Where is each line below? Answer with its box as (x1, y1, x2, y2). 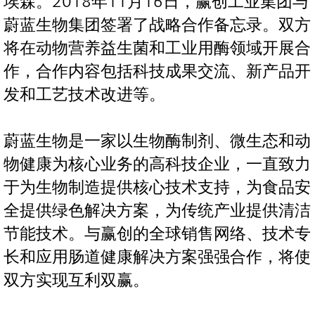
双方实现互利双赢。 (4, 271, 149, 290)
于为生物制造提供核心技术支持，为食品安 (4, 178, 311, 198)
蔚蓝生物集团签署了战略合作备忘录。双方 (4, 15, 311, 35)
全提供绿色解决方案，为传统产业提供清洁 (4, 201, 311, 221)
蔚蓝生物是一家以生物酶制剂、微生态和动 (4, 131, 311, 151)
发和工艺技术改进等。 (4, 85, 165, 105)
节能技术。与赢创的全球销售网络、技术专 (4, 224, 311, 244)
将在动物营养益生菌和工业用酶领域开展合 (4, 39, 311, 58)
